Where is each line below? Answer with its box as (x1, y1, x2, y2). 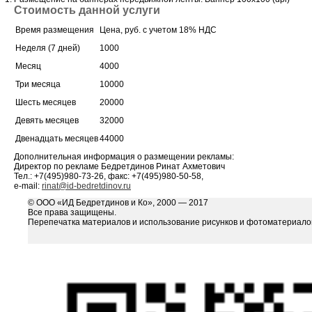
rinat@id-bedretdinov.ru (42, 180, 131, 191)
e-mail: (14, 180, 42, 191)
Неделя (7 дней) (15, 42, 80, 53)
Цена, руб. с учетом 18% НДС (100, 24, 217, 35)
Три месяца (15, 79, 61, 89)
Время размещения (15, 24, 94, 35)
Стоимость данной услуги (14, 3, 160, 16)
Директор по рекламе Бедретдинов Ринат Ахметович (14, 161, 225, 171)
